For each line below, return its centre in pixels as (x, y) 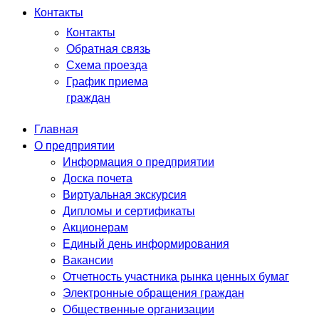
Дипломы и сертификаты (129, 210)
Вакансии (88, 260)
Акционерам (95, 227)
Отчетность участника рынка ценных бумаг (176, 276)
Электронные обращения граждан (153, 292)
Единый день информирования (146, 243)
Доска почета (98, 178)
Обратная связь (108, 48)
